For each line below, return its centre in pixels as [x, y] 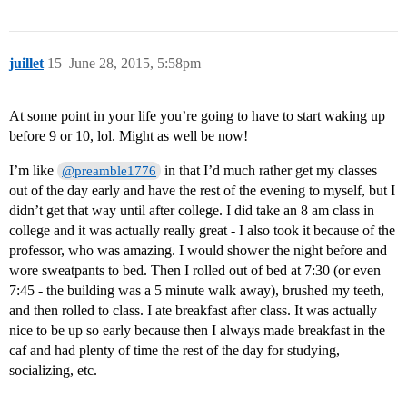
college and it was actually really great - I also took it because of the [202, 231]
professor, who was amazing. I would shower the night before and [198, 251]
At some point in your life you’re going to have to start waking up [197, 116]
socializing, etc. [53, 371]
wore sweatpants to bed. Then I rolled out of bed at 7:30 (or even [195, 271]
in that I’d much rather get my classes [269, 171]
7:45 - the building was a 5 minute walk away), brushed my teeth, [197, 291]
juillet [26, 64]
